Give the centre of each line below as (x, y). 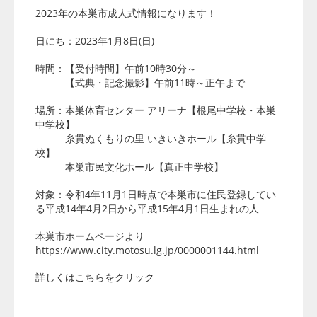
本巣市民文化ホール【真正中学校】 (129, 167)
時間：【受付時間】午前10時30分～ (116, 69)
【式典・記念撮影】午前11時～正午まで (140, 83)
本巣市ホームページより (90, 236)
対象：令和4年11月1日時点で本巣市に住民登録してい (156, 195)
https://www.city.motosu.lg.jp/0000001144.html (147, 250)
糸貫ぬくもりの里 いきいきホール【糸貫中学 (151, 139)
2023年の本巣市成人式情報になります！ (126, 13)
